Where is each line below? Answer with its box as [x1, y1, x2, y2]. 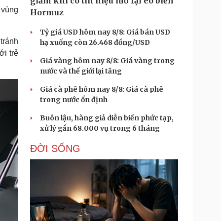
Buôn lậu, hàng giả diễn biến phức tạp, [40, 113, 174, 122]
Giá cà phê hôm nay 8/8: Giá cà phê [40, 85, 163, 94]
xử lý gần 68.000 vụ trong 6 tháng [40, 124, 160, 133]
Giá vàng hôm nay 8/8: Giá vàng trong [40, 56, 175, 65]
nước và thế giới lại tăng [40, 67, 122, 75]
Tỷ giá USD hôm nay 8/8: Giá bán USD [40, 28, 170, 37]
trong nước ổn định [40, 95, 108, 104]
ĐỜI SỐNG [30, 143, 80, 154]
